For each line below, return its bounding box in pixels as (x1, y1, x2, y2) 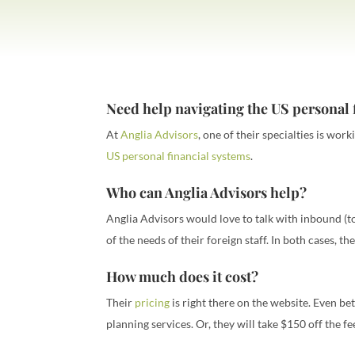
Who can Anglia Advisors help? (106, 183, 307, 203)
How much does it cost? (106, 267, 259, 287)
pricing (135, 296, 170, 310)
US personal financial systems (106, 149, 251, 163)
